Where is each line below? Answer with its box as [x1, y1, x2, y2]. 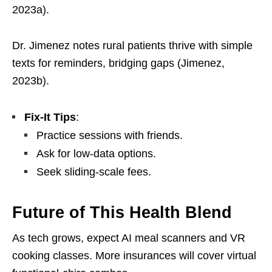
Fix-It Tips [24, 111, 76, 124]
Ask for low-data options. [36, 148, 156, 160]
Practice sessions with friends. [36, 129, 183, 142]
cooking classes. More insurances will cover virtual [12, 250, 256, 262]
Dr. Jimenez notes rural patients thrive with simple [12, 39, 253, 52]
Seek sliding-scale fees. [36, 166, 151, 178]
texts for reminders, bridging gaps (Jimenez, [12, 57, 225, 70]
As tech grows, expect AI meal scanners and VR [12, 232, 245, 245]
